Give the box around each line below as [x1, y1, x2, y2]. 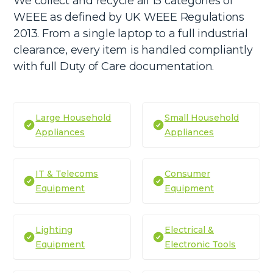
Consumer [165, 168, 210, 179]
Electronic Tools [165, 238, 236, 250]
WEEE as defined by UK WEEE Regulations [13, 10, 244, 24]
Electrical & [165, 224, 214, 235]
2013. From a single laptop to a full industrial [13, 26, 248, 40]
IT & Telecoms [35, 168, 99, 179]
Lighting [35, 224, 73, 235]
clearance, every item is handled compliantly [13, 43, 253, 57]
